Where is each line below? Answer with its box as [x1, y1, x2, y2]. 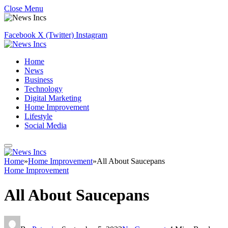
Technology [24, 84, 63, 93]
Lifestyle [24, 112, 52, 121]
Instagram [76, 31, 107, 39]
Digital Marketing [24, 94, 81, 102]
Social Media [24, 121, 67, 130]
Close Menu [4, 4, 43, 13]
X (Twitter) [38, 31, 74, 39]
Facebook [4, 31, 36, 39]
